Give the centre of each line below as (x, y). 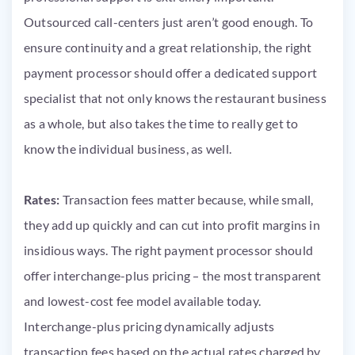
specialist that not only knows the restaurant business (175, 98)
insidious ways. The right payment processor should (168, 250)
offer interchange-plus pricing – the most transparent (173, 275)
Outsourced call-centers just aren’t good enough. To (169, 22)
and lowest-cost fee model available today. (143, 301)
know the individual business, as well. (129, 149)
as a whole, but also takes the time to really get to (161, 123)
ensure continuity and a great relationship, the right (168, 47)
